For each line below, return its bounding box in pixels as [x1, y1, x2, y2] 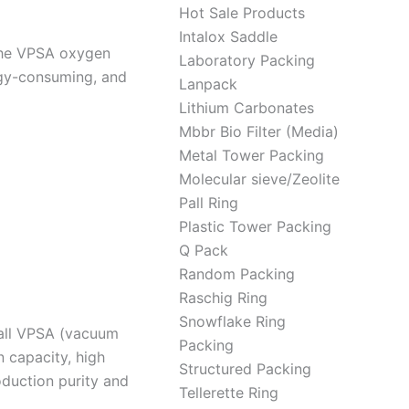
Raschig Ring [179, 288, 267, 307]
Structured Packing [179, 360, 311, 378]
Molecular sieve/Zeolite [179, 170, 340, 188]
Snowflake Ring [179, 312, 286, 330]
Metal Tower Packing [179, 146, 324, 164]
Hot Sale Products [179, 4, 305, 22]
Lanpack [179, 75, 237, 93]
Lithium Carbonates [179, 99, 314, 117]
